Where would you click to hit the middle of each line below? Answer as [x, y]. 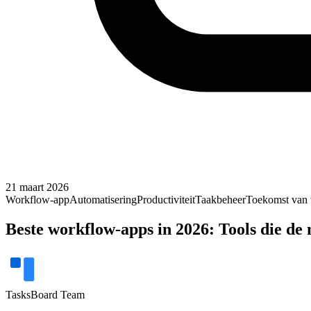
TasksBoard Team [45, 294]
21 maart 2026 [37, 187]
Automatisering [103, 200]
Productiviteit [166, 200]
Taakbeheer [220, 200]
